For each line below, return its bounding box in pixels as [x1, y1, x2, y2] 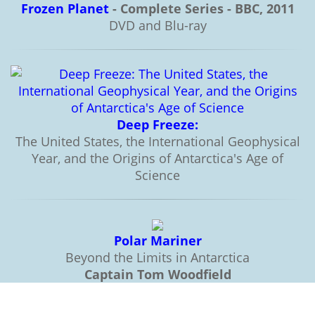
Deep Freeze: [117, 115, 198, 133]
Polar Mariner [113, 231, 202, 249]
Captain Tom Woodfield [84, 265, 231, 283]
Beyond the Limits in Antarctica [65, 248, 250, 266]
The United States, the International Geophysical [15, 132, 300, 150]
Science [135, 166, 180, 184]
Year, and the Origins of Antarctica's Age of [32, 149, 283, 167]
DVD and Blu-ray [108, 16, 207, 34]
